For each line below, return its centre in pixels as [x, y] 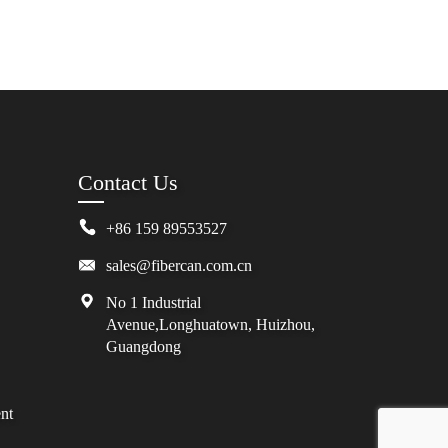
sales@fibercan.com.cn [179, 265]
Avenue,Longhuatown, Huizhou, [211, 324]
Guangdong [144, 346]
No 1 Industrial [154, 302]
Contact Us [128, 182]
